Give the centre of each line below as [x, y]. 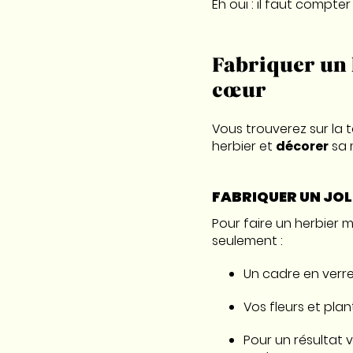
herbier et [243, 146]
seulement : [249, 240]
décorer [302, 146]
